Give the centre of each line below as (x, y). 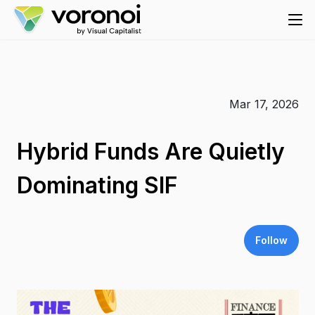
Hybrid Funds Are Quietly (150, 152)
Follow (271, 240)
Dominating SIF (97, 185)
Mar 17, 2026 (264, 104)
